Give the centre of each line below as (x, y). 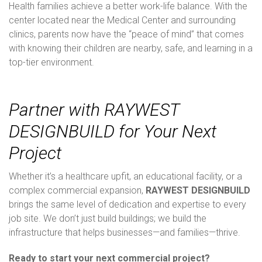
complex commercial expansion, (77, 190)
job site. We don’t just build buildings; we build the (108, 218)
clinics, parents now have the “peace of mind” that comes (126, 34)
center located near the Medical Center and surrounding (122, 20)
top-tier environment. (51, 62)
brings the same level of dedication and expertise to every (127, 204)
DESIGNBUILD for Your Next (113, 131)
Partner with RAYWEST (94, 109)
